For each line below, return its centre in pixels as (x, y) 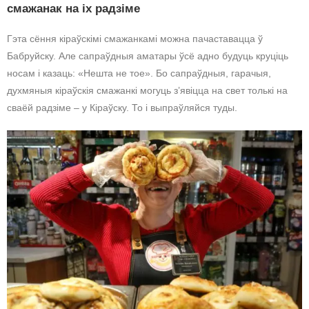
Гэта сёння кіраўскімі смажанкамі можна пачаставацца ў (135, 39)
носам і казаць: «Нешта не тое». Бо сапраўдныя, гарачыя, (139, 73)
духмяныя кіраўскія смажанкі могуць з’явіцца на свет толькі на (147, 90)
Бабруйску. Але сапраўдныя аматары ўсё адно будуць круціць (148, 56)
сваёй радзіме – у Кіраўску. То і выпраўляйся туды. (122, 108)
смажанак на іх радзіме (73, 9)
